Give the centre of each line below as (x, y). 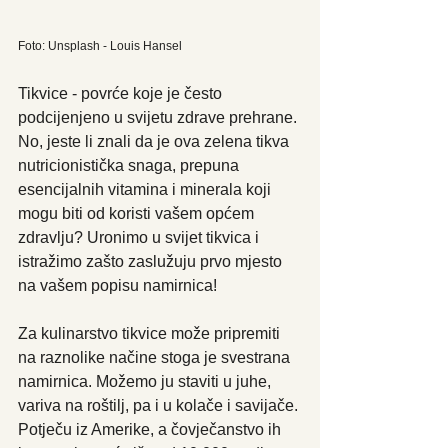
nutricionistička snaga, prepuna (130, 166)
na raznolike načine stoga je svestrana (156, 358)
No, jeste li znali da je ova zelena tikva (155, 142)
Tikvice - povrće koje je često (122, 94)
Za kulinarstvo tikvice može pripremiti (151, 334)
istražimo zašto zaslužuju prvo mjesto (152, 262)
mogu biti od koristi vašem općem (138, 214)
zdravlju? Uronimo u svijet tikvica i (140, 238)
